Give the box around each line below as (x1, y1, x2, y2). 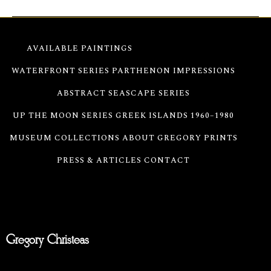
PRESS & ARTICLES (57, 154, 142, 167)
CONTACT (144, 154, 190, 167)
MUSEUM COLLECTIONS (9, 132, 120, 145)
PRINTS (203, 132, 238, 145)
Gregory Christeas (6, 232, 89, 249)
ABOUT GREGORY (122, 132, 201, 145)
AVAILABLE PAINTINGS (26, 42, 132, 55)
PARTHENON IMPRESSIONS (112, 65, 235, 77)
